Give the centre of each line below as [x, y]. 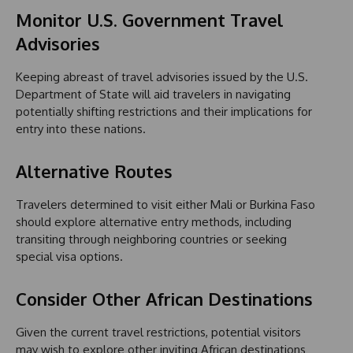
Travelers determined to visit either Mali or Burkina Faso [165, 205]
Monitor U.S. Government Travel [149, 20]
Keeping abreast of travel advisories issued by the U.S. [162, 77]
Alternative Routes [94, 171]
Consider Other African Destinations [164, 299]
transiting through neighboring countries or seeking [151, 240]
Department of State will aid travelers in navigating [153, 95]
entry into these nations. [81, 129]
